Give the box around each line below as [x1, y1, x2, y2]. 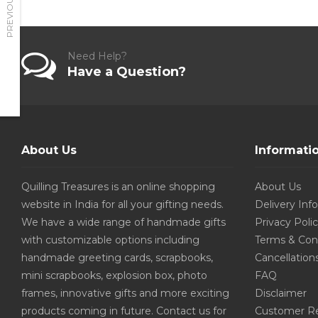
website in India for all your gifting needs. [21, 198, 224, 212]
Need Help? [67, 50, 127, 63]
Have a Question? [67, 64, 186, 80]
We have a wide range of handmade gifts [21, 216, 226, 229]
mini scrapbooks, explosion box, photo [21, 269, 207, 283]
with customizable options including [21, 234, 199, 247]
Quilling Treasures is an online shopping [21, 180, 215, 194]
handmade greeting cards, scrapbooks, [21, 251, 213, 265]
